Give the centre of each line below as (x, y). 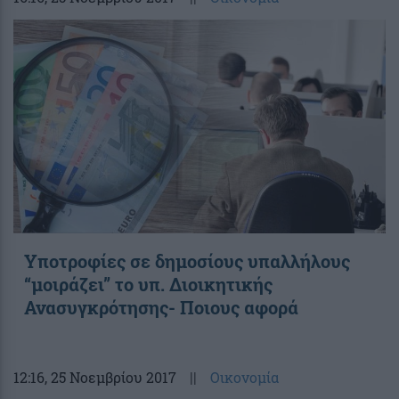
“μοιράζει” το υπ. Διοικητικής (148, 284)
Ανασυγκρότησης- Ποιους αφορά (161, 307)
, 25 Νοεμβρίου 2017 (110, 377)
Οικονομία (244, 377)
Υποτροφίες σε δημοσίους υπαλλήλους (187, 261)
